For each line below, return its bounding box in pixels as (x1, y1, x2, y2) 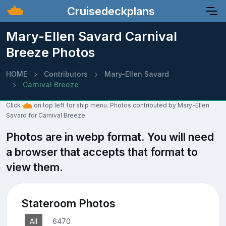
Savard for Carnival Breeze (6, 111, 85, 119)
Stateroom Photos (21, 196, 116, 210)
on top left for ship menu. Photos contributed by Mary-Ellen (32, 101, 209, 109)
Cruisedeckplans (64, 4, 155, 18)
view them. (6, 160, 63, 174)
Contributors (44, 70, 88, 78)
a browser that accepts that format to (6, 145, 198, 158)
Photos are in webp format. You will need (6, 130, 214, 143)
